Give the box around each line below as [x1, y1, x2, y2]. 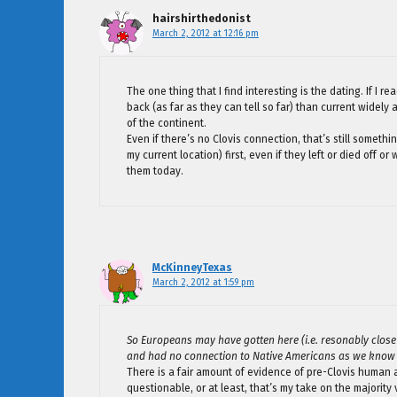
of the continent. [127, 117, 206, 130]
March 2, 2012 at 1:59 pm [152, 276, 254, 289]
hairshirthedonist [152, 12, 251, 26]
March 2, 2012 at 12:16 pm [152, 27, 259, 40]
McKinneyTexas [152, 261, 232, 275]
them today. [127, 165, 183, 178]
